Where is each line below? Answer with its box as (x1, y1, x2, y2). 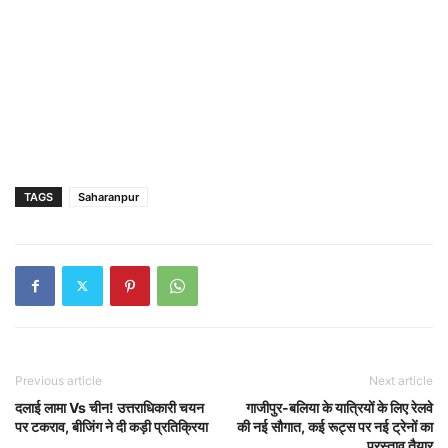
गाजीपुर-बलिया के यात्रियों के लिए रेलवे (246, 398, 433, 416)
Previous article (15, 372, 102, 388)
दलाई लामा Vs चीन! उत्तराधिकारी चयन (15, 398, 204, 416)
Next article (369, 372, 433, 388)
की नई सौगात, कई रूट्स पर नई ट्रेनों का (237, 417, 433, 435)
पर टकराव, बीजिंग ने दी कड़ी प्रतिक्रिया (15, 417, 208, 435)
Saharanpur (78, 189, 139, 204)
